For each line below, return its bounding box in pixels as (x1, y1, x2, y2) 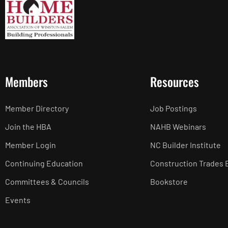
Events (5, 194, 31, 205)
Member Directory (5, 103, 69, 113)
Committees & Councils (5, 176, 89, 186)
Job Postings (150, 103, 197, 113)
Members (5, 72, 48, 91)
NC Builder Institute (150, 139, 221, 150)
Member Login (5, 139, 56, 150)
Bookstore (150, 176, 188, 186)
